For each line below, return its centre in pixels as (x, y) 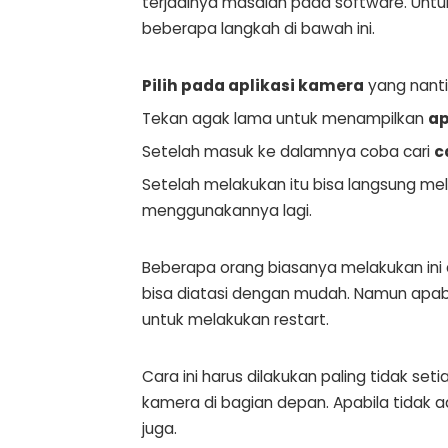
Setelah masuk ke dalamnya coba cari (288, 151)
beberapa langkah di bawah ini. (258, 28)
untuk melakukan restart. (235, 319)
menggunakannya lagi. (227, 210)
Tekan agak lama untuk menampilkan (285, 118)
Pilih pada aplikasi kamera (253, 85)
